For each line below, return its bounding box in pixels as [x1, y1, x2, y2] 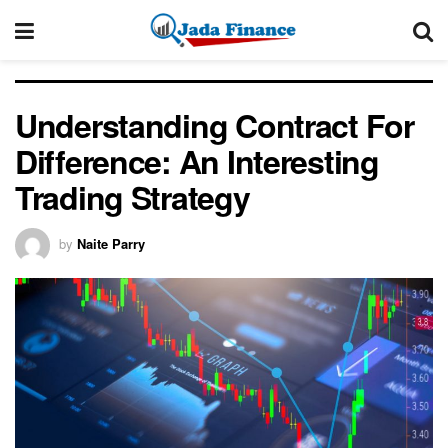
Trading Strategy [15, 174, 250, 220]
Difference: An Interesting [15, 138, 379, 184]
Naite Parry [77, 233, 145, 253]
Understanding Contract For [15, 102, 414, 148]
